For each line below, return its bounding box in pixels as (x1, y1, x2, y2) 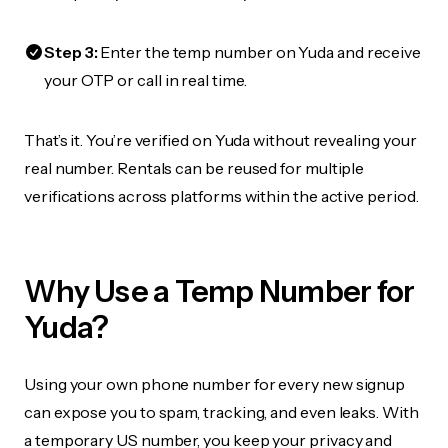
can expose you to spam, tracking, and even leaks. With (24, 402, 419, 422)
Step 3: (44, 42, 98, 62)
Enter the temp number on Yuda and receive (97, 42, 422, 62)
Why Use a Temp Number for (24, 273, 415, 310)
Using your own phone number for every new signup (24, 374, 406, 394)
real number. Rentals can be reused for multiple (24, 158, 365, 178)
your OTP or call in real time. (44, 70, 247, 90)
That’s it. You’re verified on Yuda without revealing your (24, 130, 417, 150)
